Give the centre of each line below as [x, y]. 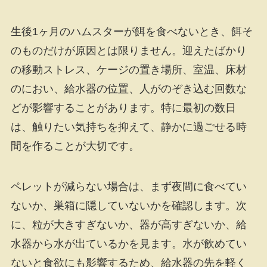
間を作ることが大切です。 [75, 146]
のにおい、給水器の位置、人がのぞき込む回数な [128, 89]
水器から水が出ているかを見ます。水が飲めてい [128, 243]
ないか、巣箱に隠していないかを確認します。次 [128, 205]
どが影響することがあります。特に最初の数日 [123, 108]
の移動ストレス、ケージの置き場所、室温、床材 [128, 69]
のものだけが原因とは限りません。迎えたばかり [128, 50]
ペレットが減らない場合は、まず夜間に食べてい [128, 186]
